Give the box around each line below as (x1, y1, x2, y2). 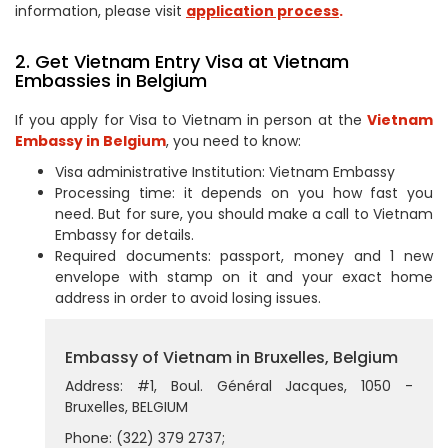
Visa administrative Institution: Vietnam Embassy (55, 162, 395, 182)
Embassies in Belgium (15, 68, 207, 93)
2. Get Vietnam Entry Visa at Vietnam (15, 49, 349, 74)
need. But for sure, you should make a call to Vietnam (55, 204, 433, 224)
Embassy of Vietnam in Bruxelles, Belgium (65, 346, 398, 369)
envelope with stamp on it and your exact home (55, 267, 433, 287)
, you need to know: (166, 131, 301, 151)
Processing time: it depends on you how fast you (55, 183, 433, 203)
